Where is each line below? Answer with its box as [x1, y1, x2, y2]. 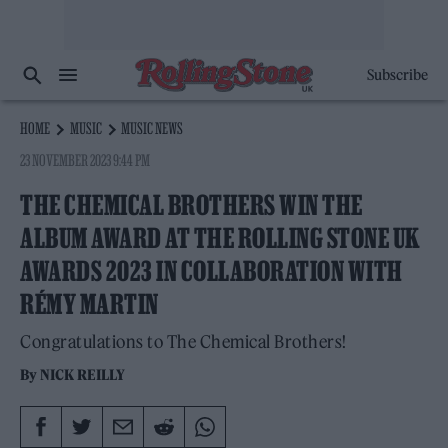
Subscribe [366, 66, 428, 84]
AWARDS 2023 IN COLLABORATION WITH [20, 256, 403, 286]
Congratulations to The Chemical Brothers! [20, 331, 347, 353]
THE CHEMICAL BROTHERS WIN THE [20, 190, 363, 220]
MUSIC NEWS [121, 119, 184, 137]
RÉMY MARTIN [20, 289, 159, 319]
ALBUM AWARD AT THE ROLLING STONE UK [20, 223, 421, 253]
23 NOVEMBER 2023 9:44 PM [20, 151, 151, 169]
